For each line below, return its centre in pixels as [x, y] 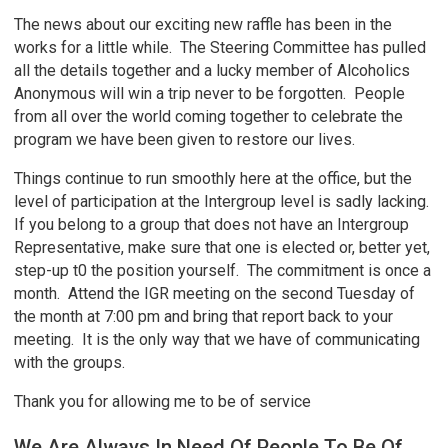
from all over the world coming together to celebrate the [209, 117]
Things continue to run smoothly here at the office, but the [213, 179]
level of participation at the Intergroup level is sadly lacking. [224, 202]
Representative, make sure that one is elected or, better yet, [222, 248]
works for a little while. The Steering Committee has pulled [220, 48]
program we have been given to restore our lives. [185, 140]
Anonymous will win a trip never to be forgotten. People [210, 94]
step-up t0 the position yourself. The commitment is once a [223, 271]
